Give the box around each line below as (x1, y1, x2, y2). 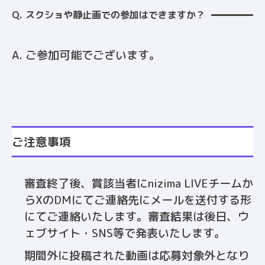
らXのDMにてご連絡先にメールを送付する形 (24, 192, 251, 208)
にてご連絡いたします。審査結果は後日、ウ (24, 209, 249, 225)
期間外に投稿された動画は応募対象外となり (24, 248, 249, 264)
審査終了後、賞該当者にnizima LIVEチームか (24, 176, 253, 192)
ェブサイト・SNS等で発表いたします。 (24, 225, 225, 241)
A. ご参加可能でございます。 (12, 47, 160, 63)
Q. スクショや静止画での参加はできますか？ (12, 8, 205, 22)
